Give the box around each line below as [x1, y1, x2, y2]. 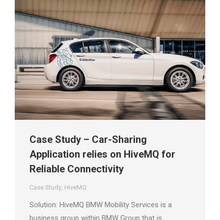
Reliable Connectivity [29, 163, 124, 175]
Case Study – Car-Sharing [29, 134, 147, 146]
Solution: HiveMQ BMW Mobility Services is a [29, 200, 172, 210]
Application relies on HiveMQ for [29, 148, 175, 161]
